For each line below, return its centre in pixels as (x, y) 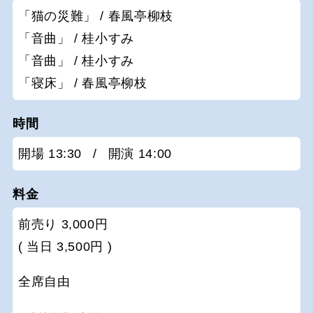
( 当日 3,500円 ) (65, 247)
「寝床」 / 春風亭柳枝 (83, 83)
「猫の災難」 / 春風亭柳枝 (96, 16)
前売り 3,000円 (63, 225)
